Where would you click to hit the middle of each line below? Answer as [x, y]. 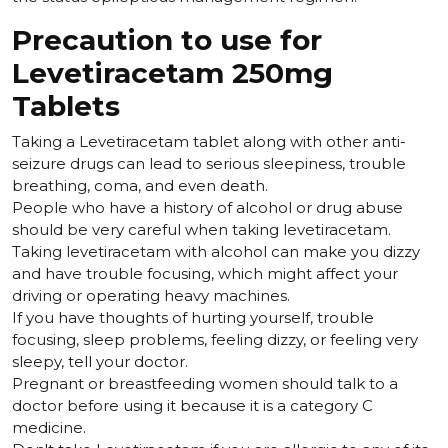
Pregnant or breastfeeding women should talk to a [205, 384]
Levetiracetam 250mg [172, 73]
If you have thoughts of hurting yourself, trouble [193, 318]
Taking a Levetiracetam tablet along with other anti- [209, 142]
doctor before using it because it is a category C [192, 406]
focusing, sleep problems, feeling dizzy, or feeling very [215, 340]
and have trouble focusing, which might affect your [205, 274]
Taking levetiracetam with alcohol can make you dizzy [216, 252]
